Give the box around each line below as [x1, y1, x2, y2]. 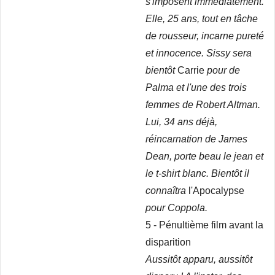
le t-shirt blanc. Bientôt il [145, 168, 249, 179]
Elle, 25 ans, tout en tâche [145, 14, 258, 24]
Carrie [175, 65, 207, 76]
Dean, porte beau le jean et [145, 151, 263, 161]
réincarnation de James [145, 134, 247, 144]
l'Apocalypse [188, 185, 244, 196]
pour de [207, 65, 240, 76]
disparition [145, 237, 191, 247]
